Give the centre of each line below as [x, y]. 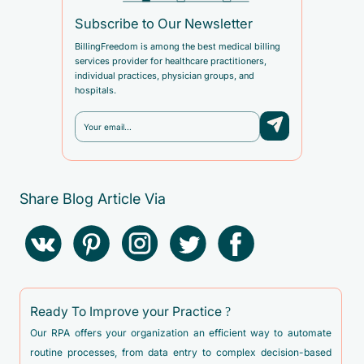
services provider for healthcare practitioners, [170, 61]
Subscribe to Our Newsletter [163, 24]
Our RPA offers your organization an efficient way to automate [181, 334]
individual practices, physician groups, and [164, 75]
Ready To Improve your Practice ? [130, 312]
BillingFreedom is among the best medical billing [177, 46]
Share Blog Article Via [93, 199]
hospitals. [95, 90]
